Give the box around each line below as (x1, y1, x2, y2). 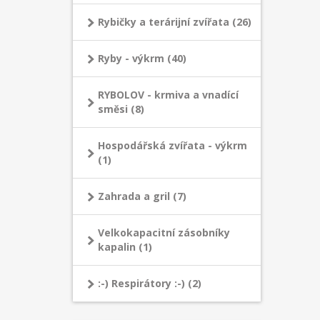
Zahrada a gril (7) (98, 189, 186, 203)
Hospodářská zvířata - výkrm (98, 139, 247, 152)
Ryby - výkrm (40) (98, 51, 186, 65)
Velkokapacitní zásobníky (98, 226, 230, 239)
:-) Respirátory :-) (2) (98, 276, 201, 290)
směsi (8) (98, 102, 144, 116)
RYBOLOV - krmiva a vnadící (98, 88, 239, 101)
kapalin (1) (98, 240, 152, 254)
